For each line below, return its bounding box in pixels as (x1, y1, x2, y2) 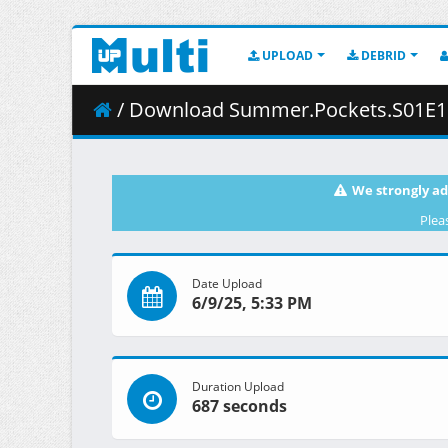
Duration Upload (192, 378, 284, 395)
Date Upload (192, 275, 262, 292)
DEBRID (358, 47, 406, 64)
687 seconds (192, 395, 287, 418)
